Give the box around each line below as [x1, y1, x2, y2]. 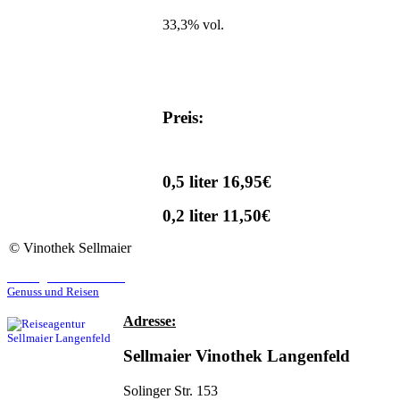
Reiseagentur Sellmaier [7, 271, 125, 285]
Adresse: [123, 313, 176, 329]
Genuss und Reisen [7, 285, 99, 299]
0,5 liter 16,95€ [162, 172, 271, 192]
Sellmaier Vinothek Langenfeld [123, 346, 350, 366]
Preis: [162, 108, 208, 128]
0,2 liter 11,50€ [162, 206, 271, 226]
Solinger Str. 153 [123, 382, 218, 398]
